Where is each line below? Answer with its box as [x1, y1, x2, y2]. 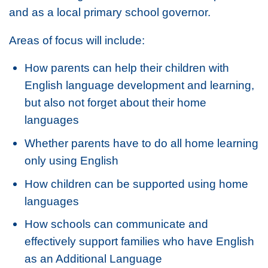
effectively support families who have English [25, 234, 255, 248]
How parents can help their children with [25, 61, 230, 75]
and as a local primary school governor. [9, 5, 211, 19]
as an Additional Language [25, 252, 163, 266]
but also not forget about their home [25, 96, 207, 109]
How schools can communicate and [25, 217, 209, 231]
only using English [25, 154, 119, 167]
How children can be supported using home [25, 176, 249, 190]
